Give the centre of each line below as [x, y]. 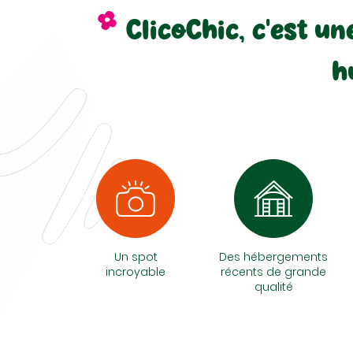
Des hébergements [273, 257]
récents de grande [273, 272]
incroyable [136, 272]
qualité [273, 287]
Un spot [136, 257]
